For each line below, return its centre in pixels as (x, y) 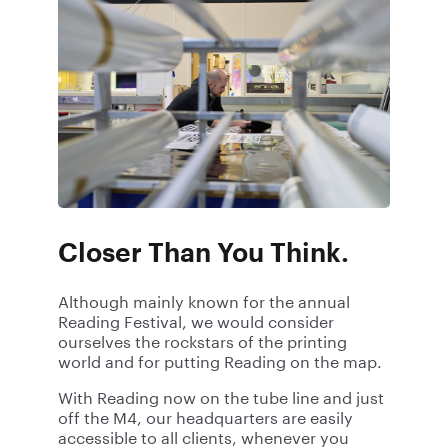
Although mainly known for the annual (204, 302)
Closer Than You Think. (203, 253)
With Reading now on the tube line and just (221, 398)
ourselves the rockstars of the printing (202, 342)
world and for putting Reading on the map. (220, 362)
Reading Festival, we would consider (196, 322)
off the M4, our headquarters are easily (205, 418)
